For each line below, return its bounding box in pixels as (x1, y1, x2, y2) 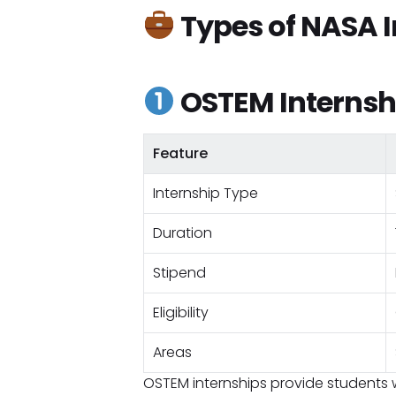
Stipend (152, 263, 206, 283)
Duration (152, 223, 212, 243)
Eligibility (152, 302, 209, 323)
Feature (152, 143, 208, 164)
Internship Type (152, 183, 258, 203)
